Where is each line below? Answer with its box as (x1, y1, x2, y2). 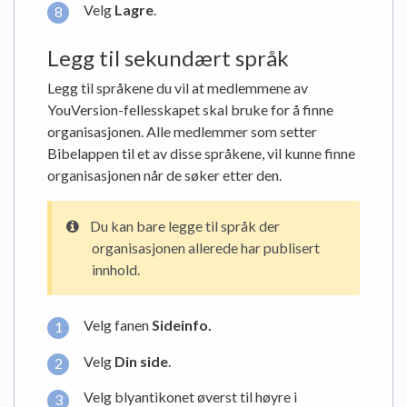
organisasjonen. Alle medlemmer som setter (47, 123, 317, 141)
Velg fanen (84, 316, 152, 334)
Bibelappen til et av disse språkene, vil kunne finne (47, 144, 355, 163)
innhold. (92, 261, 140, 279)
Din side (114, 352, 168, 370)
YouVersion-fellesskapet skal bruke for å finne (47, 101, 333, 119)
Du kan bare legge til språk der (90, 217, 280, 235)
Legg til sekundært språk (47, 45, 289, 72)
